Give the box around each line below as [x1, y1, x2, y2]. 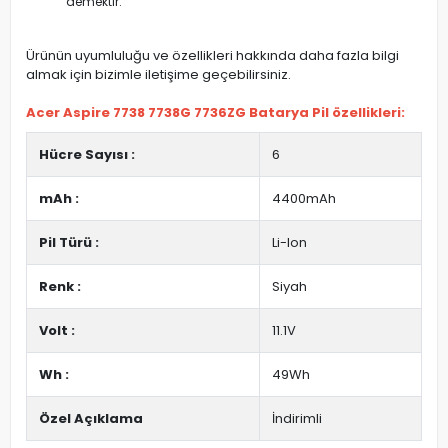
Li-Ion [272, 233, 307, 253]
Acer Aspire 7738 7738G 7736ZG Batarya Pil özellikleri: [26, 103, 405, 123]
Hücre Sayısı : [39, 145, 135, 165]
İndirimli [272, 409, 322, 429]
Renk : [39, 277, 81, 297]
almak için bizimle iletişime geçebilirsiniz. [26, 65, 291, 85]
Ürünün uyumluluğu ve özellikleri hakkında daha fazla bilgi [26, 46, 399, 66]
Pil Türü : [39, 233, 99, 253]
